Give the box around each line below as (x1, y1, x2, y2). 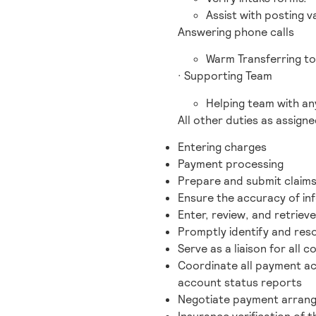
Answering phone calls (178, 24, 294, 39)
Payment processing (178, 156, 284, 171)
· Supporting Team (178, 68, 272, 84)
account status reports (178, 274, 302, 290)
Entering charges (178, 139, 267, 154)
